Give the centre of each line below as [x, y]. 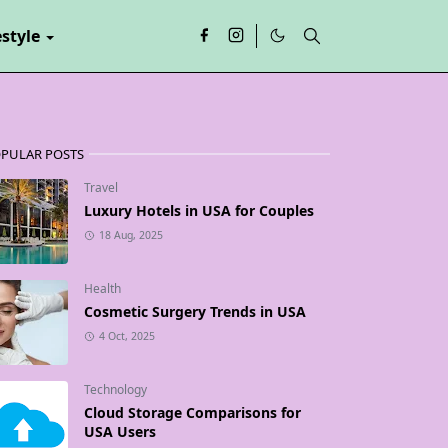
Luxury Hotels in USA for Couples [199, 210]
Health [102, 288]
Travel [101, 187]
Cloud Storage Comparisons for [192, 412]
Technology [115, 389]
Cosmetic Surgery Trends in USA [195, 311]
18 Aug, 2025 [130, 235]
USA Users [120, 431]
